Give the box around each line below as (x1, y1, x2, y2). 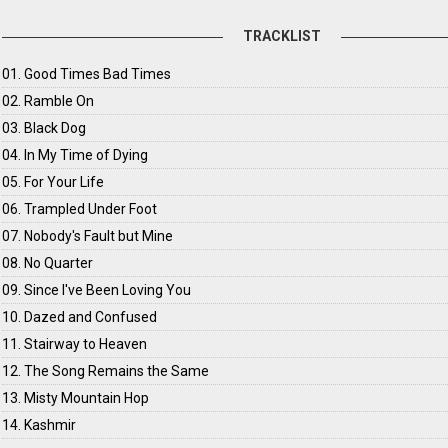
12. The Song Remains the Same (2, 363, 210, 379)
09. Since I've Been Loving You (2, 282, 192, 298)
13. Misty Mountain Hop (2, 390, 150, 406)
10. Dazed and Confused (2, 309, 158, 325)
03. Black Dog (2, 120, 87, 136)
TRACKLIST (243, 28, 322, 44)
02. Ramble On (2, 93, 95, 109)
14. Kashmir (2, 417, 77, 433)
